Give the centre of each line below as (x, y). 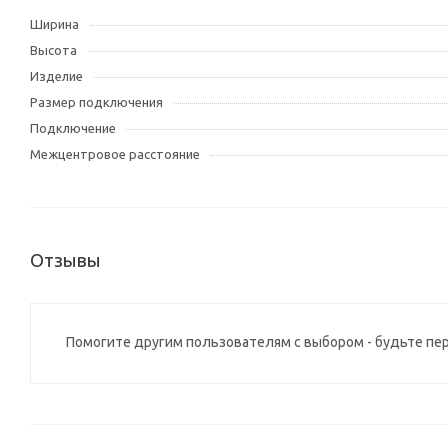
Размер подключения (96, 102)
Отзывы (65, 260)
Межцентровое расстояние (115, 154)
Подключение (73, 128)
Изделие (56, 76)
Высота (53, 50)
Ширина (54, 24)
